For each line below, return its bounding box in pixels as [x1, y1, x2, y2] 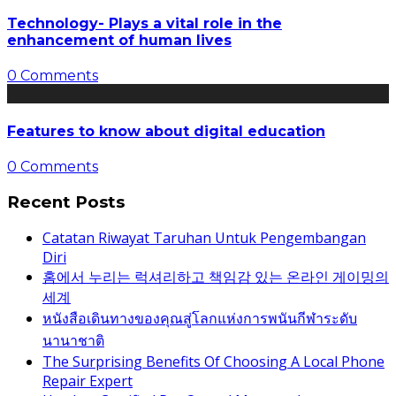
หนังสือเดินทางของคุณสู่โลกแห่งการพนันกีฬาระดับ [42, 308, 357, 329]
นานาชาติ [42, 331, 104, 351]
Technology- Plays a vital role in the [7, 15, 282, 33]
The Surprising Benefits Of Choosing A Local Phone [42, 352, 385, 372]
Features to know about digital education [7, 122, 325, 140]
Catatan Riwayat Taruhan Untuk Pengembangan [42, 228, 366, 248]
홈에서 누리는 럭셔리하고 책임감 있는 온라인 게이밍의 [42, 267, 389, 287]
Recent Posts [7, 191, 125, 212]
